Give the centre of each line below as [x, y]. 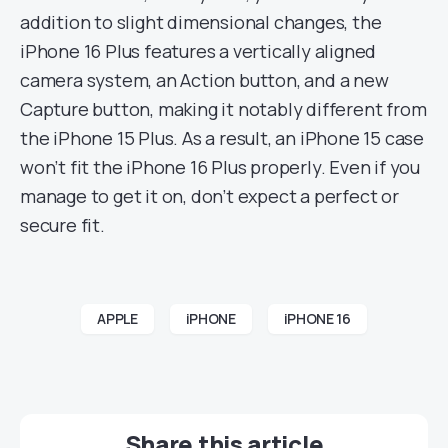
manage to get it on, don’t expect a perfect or [209, 196]
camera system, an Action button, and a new [204, 80]
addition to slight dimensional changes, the [201, 22]
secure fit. [62, 225]
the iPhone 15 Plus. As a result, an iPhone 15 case [222, 138]
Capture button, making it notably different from [223, 109]
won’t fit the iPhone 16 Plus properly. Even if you [220, 167]
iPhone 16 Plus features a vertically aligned [198, 51]
